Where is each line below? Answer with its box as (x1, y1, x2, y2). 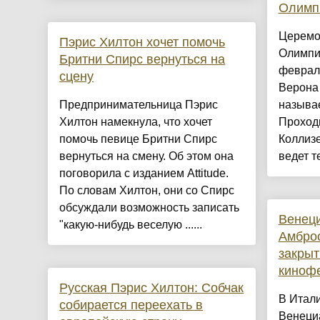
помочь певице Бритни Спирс (59, 133, 218, 146)
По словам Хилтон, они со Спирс (59, 184, 235, 197)
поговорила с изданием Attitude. (59, 167, 229, 180)
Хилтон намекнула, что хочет (59, 116, 213, 129)
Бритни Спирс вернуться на (59, 52, 226, 67)
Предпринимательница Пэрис (59, 99, 219, 111)
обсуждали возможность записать (59, 201, 240, 214)
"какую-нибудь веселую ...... (59, 219, 203, 231)
